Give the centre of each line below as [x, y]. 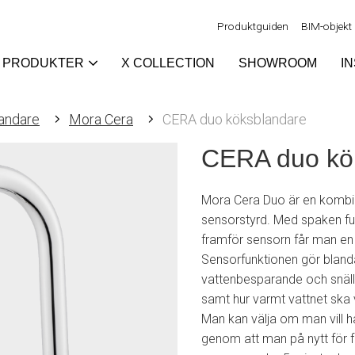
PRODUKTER [43, 63]
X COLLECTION [168, 63]
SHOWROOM [278, 63]
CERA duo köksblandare [235, 119]
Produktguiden [253, 26]
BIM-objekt [326, 26]
